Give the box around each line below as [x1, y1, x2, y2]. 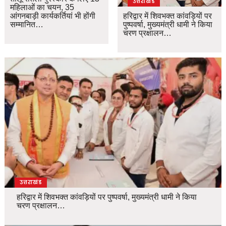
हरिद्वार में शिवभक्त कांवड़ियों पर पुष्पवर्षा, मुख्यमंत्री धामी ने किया [16, 193, 197, 202]
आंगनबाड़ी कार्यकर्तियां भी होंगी [10, 12, 96, 21]
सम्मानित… [10, 20, 44, 29]
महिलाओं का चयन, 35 [10, 3, 75, 12]
